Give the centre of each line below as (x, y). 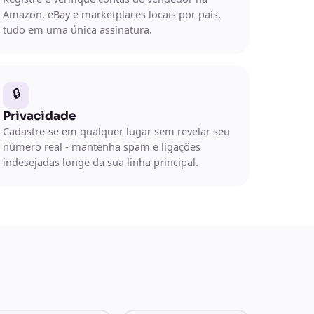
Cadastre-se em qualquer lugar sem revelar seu (116, 131)
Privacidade (40, 116)
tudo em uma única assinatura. (77, 29)
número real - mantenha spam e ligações (102, 146)
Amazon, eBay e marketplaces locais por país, (112, 14)
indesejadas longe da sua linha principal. (101, 162)
